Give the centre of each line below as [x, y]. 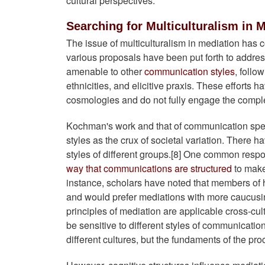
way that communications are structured [149, 169]
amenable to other [105, 72]
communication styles [190, 72]
